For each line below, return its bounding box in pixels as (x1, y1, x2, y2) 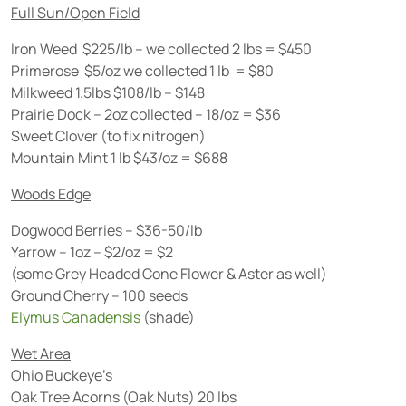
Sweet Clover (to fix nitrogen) (11, 126, 206, 146)
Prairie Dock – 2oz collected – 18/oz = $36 (11, 104, 281, 124)
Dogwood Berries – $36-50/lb (11, 220, 202, 240)
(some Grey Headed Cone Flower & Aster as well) (11, 264, 327, 284)
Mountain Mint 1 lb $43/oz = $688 (11, 148, 227, 168)
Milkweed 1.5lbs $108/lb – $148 (11, 82, 205, 102)
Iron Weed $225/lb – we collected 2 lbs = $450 (11, 39, 312, 59)
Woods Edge (11, 184, 91, 204)
